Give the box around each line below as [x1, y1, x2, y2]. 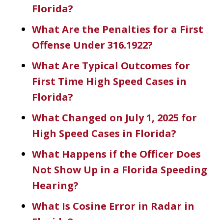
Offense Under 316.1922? [32, 38, 153, 52]
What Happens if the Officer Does [32, 147, 201, 161]
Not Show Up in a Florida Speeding [32, 163, 207, 176]
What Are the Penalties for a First [32, 22, 203, 36]
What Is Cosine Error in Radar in [32, 199, 194, 213]
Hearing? [32, 178, 79, 192]
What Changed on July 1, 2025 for [32, 110, 197, 124]
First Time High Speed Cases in [32, 74, 187, 88]
